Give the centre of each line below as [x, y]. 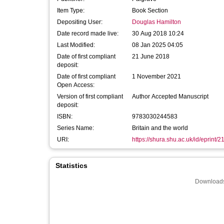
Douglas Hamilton [156, 22]
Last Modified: [76, 45]
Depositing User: [80, 22]
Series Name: [75, 128]
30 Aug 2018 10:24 [158, 33]
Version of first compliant [90, 96]
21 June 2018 [151, 56]
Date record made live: [88, 33]
